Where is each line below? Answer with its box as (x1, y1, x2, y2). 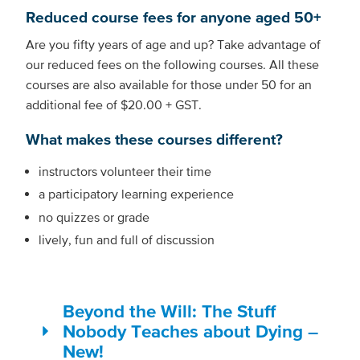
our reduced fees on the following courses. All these (26, 57, 319, 72)
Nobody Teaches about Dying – (62, 320, 318, 342)
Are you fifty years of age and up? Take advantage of (26, 37, 321, 52)
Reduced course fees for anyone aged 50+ (26, 8, 321, 27)
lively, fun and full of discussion (39, 231, 215, 247)
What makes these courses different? (26, 130, 283, 149)
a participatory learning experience (39, 186, 234, 202)
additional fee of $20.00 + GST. (26, 97, 202, 112)
